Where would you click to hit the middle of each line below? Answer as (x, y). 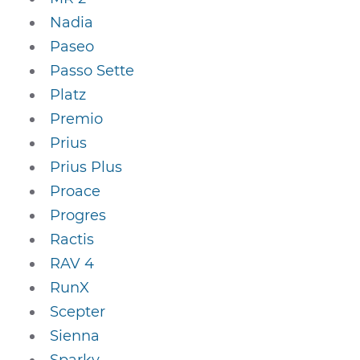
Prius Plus (86, 167)
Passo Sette (92, 71)
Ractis (72, 239)
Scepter (78, 312)
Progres (78, 215)
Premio (77, 119)
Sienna (75, 336)
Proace (76, 191)
